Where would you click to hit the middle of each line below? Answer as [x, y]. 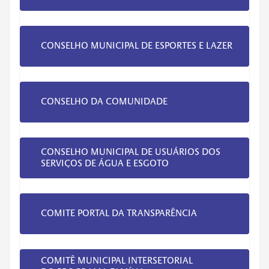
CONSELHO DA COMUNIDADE [106, 102]
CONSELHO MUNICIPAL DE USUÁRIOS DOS [131, 152]
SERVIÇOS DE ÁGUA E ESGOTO [105, 163]
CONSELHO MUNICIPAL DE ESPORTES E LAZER [137, 46]
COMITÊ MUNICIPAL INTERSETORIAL [117, 260]
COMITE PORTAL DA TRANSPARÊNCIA [119, 213]
